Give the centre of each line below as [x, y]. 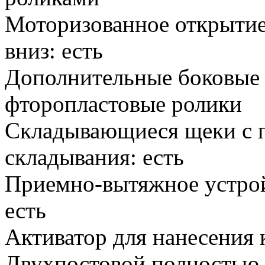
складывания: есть [94, 157]
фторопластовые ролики [123, 104]
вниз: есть [54, 51]
